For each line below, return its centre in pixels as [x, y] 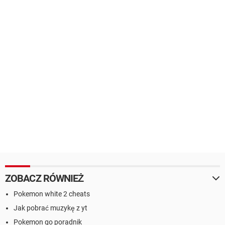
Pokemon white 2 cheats [52, 194]
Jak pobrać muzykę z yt [50, 208]
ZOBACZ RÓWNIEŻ [44, 179]
